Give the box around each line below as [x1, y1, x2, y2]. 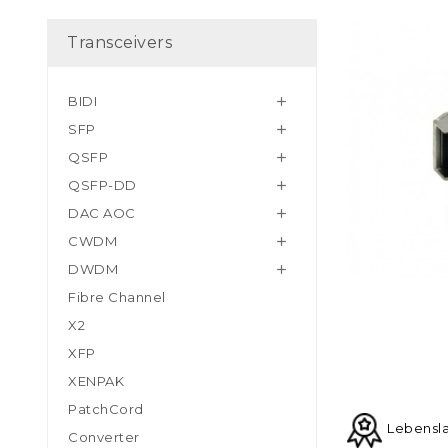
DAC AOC [68, 204, 136, 221]
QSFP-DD [68, 176, 137, 193]
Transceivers [67, 32, 172, 52]
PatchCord [68, 400, 144, 417]
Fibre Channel [68, 288, 166, 305]
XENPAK [68, 372, 124, 389]
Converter [68, 428, 140, 445]
